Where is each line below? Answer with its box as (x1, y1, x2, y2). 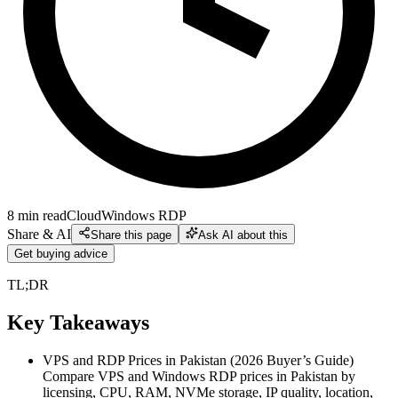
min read (18, 207, 67, 223)
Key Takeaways (7, 310, 149, 334)
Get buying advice (14, 246, 107, 260)
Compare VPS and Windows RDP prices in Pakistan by (43, 368, 355, 384)
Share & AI (7, 226, 71, 242)
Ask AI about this (198, 227, 288, 242)
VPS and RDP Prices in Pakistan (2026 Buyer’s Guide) (43, 352, 354, 368)
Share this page (91, 227, 171, 242)
